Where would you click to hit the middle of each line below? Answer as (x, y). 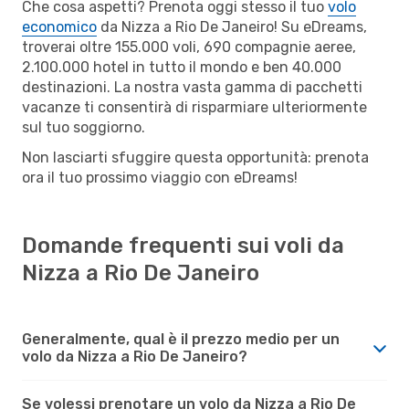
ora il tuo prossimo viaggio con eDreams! (160, 177)
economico (59, 26)
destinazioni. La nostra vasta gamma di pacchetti (192, 87)
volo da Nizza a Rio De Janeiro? (135, 356)
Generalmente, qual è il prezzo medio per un (181, 339)
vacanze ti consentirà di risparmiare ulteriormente (194, 107)
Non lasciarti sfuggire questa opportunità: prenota (195, 157)
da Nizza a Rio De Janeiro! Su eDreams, (232, 26)
